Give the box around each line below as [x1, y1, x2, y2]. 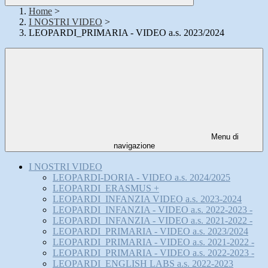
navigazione [113, 141, 155, 151]
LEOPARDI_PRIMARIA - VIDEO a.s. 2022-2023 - [53, 248, 254, 258]
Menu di [209, 132, 239, 142]
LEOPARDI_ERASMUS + [53, 183, 159, 194]
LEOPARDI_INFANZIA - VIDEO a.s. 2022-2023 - [53, 205, 252, 215]
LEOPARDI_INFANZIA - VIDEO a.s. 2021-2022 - [53, 215, 252, 226]
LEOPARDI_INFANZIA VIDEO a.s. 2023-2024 [53, 194, 242, 205]
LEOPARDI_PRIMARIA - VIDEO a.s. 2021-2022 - [53, 237, 254, 248]
